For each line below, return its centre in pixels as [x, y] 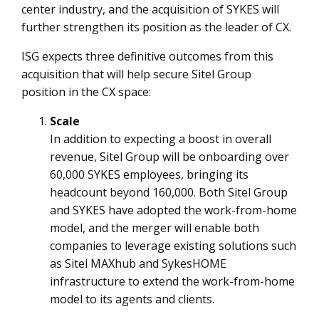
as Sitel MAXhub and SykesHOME [138, 263]
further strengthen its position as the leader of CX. [156, 27]
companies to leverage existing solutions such [173, 246]
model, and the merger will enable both [155, 228]
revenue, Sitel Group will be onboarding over [169, 157]
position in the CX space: [86, 92]
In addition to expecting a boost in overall [161, 139]
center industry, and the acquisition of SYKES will [150, 9]
